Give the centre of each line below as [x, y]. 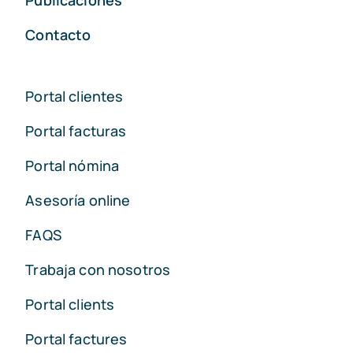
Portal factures [76, 338]
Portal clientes [74, 96]
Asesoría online [78, 200]
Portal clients [70, 304]
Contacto [58, 34]
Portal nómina [72, 165]
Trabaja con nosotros [98, 269]
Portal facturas [76, 130]
